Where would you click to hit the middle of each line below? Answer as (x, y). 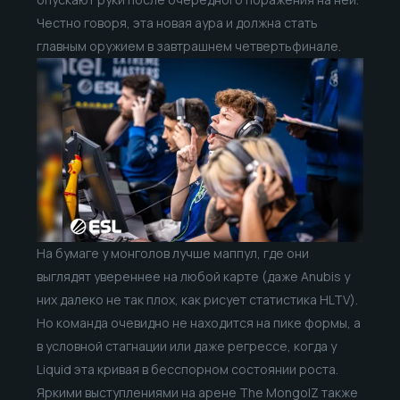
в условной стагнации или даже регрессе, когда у (186, 346)
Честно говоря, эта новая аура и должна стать (177, 23)
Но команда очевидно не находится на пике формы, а (198, 323)
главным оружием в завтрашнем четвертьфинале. (190, 46)
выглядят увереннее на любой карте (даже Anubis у (193, 277)
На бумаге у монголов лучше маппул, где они (172, 254)
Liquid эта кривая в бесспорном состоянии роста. (187, 370)
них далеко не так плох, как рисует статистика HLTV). (197, 300)
